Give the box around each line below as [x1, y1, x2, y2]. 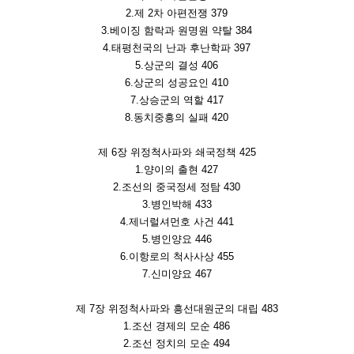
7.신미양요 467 [142, 268, 212, 281]
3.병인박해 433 [142, 198, 212, 211]
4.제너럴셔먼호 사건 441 [120, 216, 234, 228]
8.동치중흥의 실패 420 [125, 111, 229, 124]
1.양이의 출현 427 [135, 164, 219, 176]
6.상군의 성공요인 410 [125, 77, 229, 89]
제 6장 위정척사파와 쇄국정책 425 [98, 146, 256, 159]
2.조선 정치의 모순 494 [123, 337, 231, 350]
